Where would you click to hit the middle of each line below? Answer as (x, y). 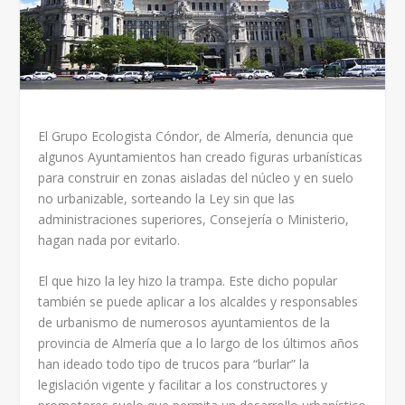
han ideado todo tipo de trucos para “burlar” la (174, 364)
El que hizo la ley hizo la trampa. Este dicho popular (188, 281)
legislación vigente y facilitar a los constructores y (183, 385)
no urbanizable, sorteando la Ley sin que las (167, 198)
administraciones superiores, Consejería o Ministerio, (194, 219)
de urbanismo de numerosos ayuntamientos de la (184, 323)
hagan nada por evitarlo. (109, 240)
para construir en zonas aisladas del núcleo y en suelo (196, 177)
